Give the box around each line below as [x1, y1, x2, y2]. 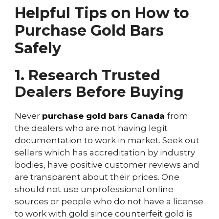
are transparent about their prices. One [15, 172, 179, 182]
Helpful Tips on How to [15, 4, 189, 22]
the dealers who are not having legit [15, 123, 168, 133]
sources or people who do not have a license [15, 197, 203, 206]
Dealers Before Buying [15, 83, 184, 100]
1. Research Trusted [15, 66, 160, 84]
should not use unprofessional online [15, 184, 174, 194]
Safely [15, 39, 61, 57]
